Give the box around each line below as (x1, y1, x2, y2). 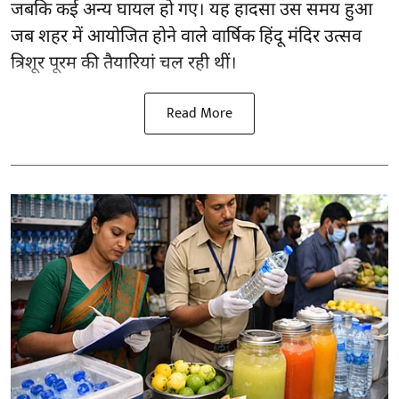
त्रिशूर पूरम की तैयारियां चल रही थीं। (11, 53, 237, 77)
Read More (167, 102, 232, 126)
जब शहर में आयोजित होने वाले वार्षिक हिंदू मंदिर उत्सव (11, 26, 362, 50)
